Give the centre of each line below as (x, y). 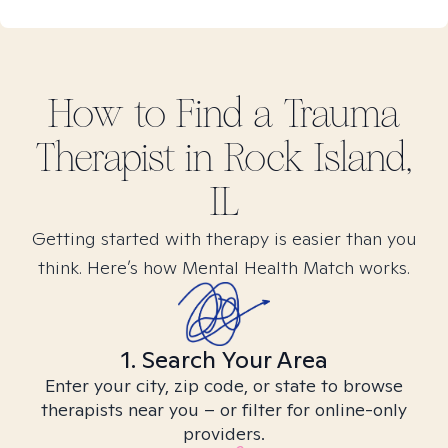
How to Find (150, 114)
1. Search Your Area (224, 359)
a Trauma (326, 114)
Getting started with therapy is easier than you (224, 238)
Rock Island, (318, 158)
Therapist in (130, 158)
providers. (224, 433)
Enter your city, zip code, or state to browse (224, 385)
